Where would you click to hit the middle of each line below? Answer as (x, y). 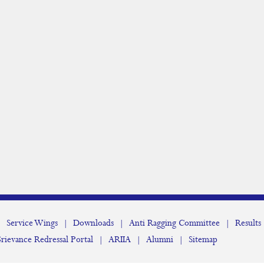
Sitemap (203, 240)
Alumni (160, 240)
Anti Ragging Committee (174, 223)
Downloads (93, 223)
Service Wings (32, 223)
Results (248, 223)
